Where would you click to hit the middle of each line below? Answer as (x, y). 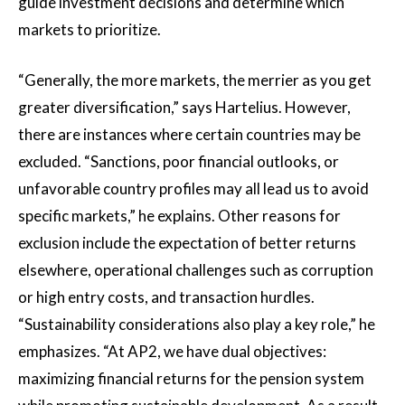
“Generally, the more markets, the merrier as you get (195, 80)
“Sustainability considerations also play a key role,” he (197, 324)
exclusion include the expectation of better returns (187, 242)
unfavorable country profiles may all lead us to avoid (193, 188)
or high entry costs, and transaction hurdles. (166, 297)
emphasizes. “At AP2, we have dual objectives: (172, 351)
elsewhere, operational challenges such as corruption (196, 269)
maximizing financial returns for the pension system (191, 378)
